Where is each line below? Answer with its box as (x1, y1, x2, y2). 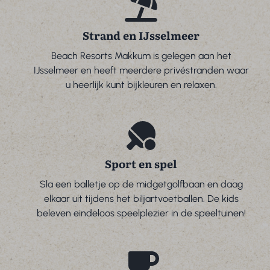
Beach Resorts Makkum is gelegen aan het (51, 49, 231, 61)
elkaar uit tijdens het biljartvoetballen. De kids (43, 192, 239, 204)
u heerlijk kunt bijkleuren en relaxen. (65, 78, 217, 90)
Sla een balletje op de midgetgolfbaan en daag (39, 178, 243, 190)
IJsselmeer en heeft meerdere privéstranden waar (33, 64, 249, 76)
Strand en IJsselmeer (83, 27, 199, 43)
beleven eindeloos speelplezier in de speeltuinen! (36, 207, 246, 219)
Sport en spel (105, 155, 177, 172)
